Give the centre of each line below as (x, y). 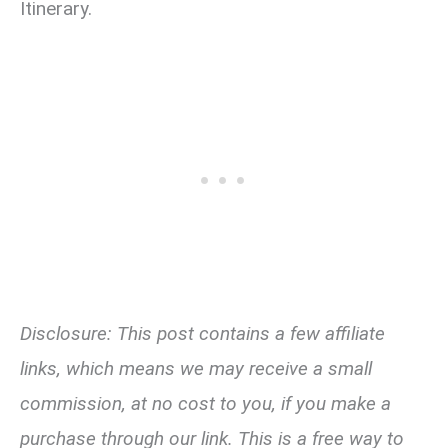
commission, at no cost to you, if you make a (205, 403)
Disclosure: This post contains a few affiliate (202, 333)
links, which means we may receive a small (196, 368)
